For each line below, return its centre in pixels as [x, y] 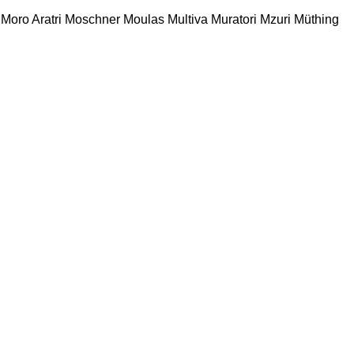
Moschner [92, 19]
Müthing [316, 19]
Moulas [144, 19]
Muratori [234, 19]
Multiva [188, 19]
